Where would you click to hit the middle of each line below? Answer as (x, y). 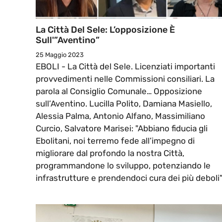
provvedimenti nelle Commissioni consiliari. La (125, 79)
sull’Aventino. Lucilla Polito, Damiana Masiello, (124, 104)
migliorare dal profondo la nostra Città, (110, 153)
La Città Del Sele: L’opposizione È (105, 30)
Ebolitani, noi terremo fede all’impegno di (115, 141)
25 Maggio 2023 (60, 55)
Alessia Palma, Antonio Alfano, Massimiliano (120, 116)
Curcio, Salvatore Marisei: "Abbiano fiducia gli (122, 129)
